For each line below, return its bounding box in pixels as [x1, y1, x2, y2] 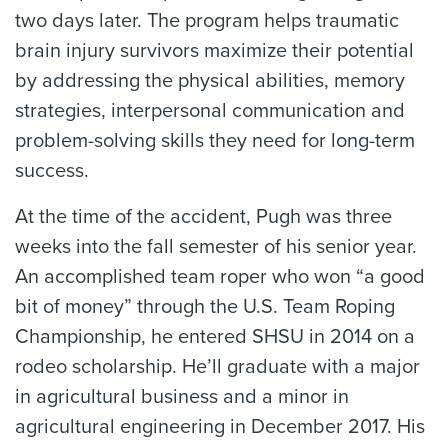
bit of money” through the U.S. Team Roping [15, 295, 395, 319]
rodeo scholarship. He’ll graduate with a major [15, 355, 420, 379]
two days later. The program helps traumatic [15, 9, 399, 33]
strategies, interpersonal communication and [15, 99, 405, 123]
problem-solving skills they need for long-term [15, 129, 415, 153]
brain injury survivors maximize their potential [15, 39, 414, 63]
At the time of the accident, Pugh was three [15, 205, 392, 229]
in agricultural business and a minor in [15, 385, 349, 409]
